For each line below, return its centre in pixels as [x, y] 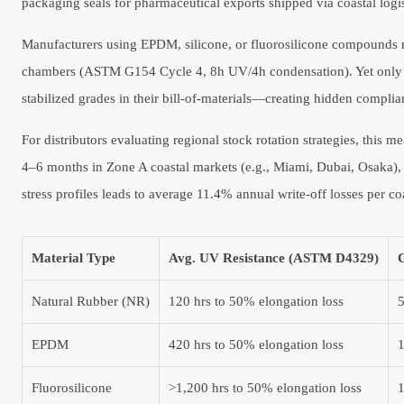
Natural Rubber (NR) [91, 301]
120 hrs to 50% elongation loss [256, 301]
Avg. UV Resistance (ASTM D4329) [274, 257]
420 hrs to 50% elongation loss [256, 344]
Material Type [73, 257]
